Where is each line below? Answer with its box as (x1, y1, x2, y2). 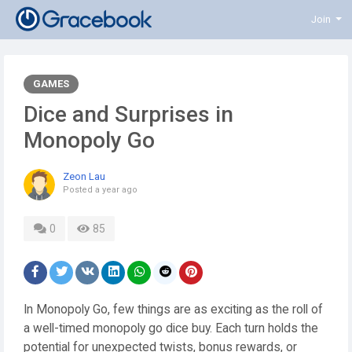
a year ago (95, 185, 137, 195)
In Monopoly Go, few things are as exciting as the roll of (24, 302, 323, 317)
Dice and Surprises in (24, 101, 233, 127)
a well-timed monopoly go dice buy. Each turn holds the (24, 321, 318, 335)
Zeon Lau (63, 170, 105, 182)
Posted (63, 185, 95, 195)
